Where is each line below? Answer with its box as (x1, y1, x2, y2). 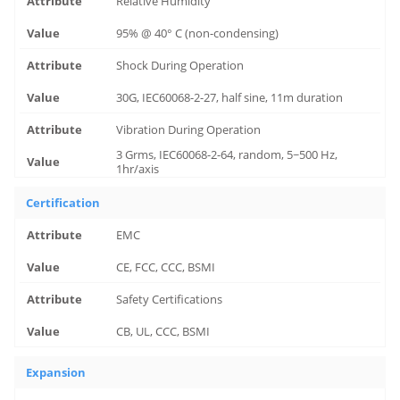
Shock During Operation (116, 57, 245, 73)
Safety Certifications (116, 291, 223, 307)
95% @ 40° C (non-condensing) (116, 25, 279, 41)
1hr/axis (116, 160, 160, 177)
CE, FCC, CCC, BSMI (116, 259, 216, 275)
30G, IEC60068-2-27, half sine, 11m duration (116, 89, 344, 105)
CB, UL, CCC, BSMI (116, 322, 211, 339)
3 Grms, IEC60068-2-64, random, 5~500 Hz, (116, 146, 338, 162)
